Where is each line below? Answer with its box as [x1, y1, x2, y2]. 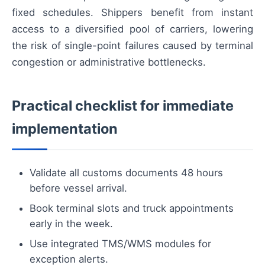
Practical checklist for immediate [12, 97, 234, 115]
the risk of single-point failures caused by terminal [12, 40, 253, 52]
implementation [12, 120, 118, 138]
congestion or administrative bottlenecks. [12, 56, 206, 69]
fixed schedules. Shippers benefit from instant [12, 7, 253, 19]
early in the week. [30, 218, 113, 230]
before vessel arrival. [30, 182, 127, 195]
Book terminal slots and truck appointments [30, 202, 234, 215]
